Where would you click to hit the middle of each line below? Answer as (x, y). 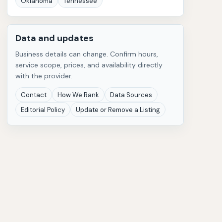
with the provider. (44, 76)
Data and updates (55, 38)
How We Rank (78, 95)
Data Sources (131, 95)
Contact (34, 95)
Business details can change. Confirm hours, (87, 54)
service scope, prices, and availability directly (89, 65)
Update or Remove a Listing (118, 110)
